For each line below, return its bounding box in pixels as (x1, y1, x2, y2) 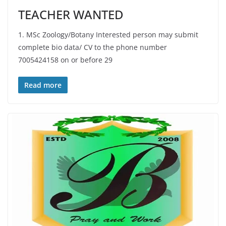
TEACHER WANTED (18, 6, 124, 23)
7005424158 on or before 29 (18, 54, 112, 65)
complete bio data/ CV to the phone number (18, 42, 167, 52)
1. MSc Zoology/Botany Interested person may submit (18, 29, 198, 39)
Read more (24, 80, 62, 90)
